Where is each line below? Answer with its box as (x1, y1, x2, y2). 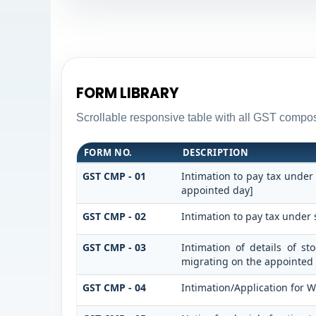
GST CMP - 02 (82, 209, 146, 223)
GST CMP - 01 (82, 169, 146, 183)
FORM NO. (83, 145, 133, 159)
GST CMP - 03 (82, 240, 146, 254)
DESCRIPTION (182, 145, 249, 159)
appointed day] (181, 183, 253, 197)
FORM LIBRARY (75, 83, 179, 104)
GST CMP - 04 (82, 280, 146, 294)
